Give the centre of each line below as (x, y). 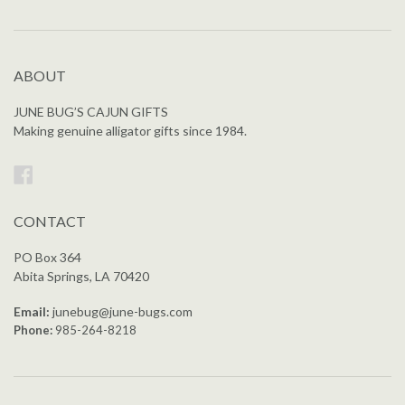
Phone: (33, 330)
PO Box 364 (47, 257)
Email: (32, 311)
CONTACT (50, 221)
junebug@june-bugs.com (122, 311)
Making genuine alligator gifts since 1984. (130, 130)
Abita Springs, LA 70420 (81, 276)
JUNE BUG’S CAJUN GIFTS (91, 111)
